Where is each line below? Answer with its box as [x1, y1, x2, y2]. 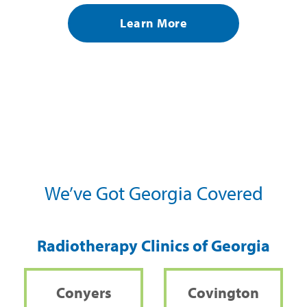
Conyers [56, 282, 112, 302]
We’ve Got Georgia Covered [44, 180, 263, 205]
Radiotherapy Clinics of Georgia [37, 234, 270, 256]
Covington [188, 282, 259, 302]
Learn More [120, 15, 187, 32]
